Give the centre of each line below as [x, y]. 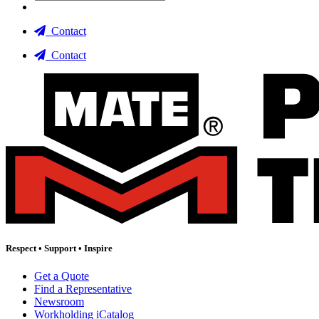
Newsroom [59, 301]
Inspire [98, 248]
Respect [21, 248]
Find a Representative [83, 288]
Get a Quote [62, 276]
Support [60, 248]
